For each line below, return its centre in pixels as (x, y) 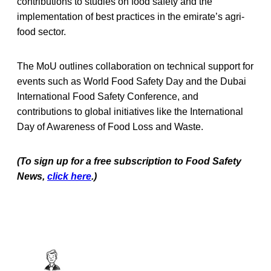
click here (69, 176)
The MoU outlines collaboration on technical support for (135, 66)
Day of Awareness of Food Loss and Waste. (110, 126)
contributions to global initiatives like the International (130, 111)
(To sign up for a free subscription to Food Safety (129, 161)
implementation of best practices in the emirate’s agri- (131, 16)
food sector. (41, 31)
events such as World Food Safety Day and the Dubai (132, 81)
